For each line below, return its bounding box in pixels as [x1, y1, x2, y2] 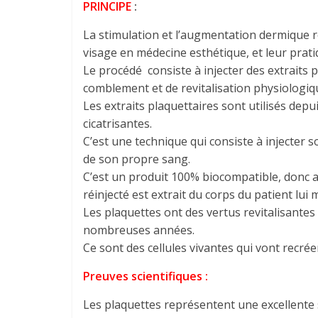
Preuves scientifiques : [83, 268, 208, 284]
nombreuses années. [83, 222, 194, 238]
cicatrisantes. [83, 116, 152, 131]
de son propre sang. [83, 151, 190, 167]
